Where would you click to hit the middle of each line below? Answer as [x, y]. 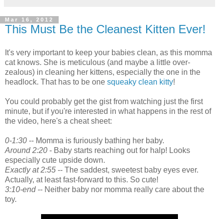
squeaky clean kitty [140, 82]
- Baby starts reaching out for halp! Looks [119, 151]
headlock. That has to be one [56, 82]
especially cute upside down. [55, 160]
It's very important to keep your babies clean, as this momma [109, 53]
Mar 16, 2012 [29, 20]
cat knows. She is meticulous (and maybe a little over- [98, 63]
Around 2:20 [26, 151]
